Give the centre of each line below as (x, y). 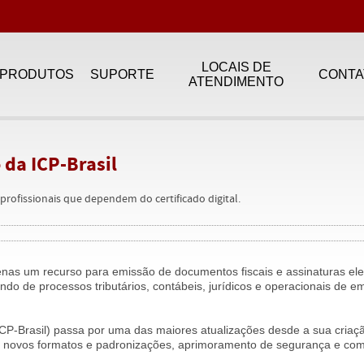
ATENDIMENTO (236, 81)
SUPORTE (122, 74)
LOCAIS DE (236, 67)
